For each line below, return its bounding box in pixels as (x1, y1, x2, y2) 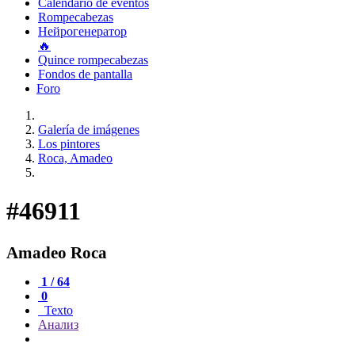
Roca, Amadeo (38, 151, 113, 165)
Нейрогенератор (38, 25, 127, 38)
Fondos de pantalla (38, 67, 132, 81)
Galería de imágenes (38, 123, 139, 136)
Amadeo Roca (6, 242, 107, 261)
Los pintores (38, 137, 100, 151)
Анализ (38, 317, 78, 331)
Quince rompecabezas (38, 53, 148, 67)
